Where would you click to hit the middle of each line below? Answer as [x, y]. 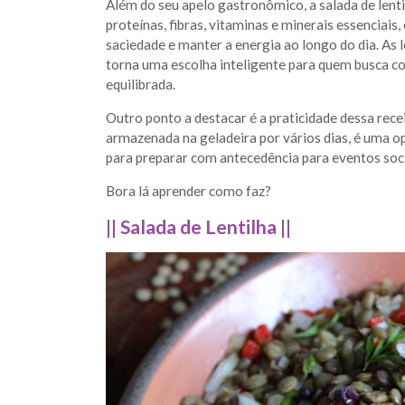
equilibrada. [141, 84]
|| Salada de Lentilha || [198, 226]
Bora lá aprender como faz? [188, 191]
